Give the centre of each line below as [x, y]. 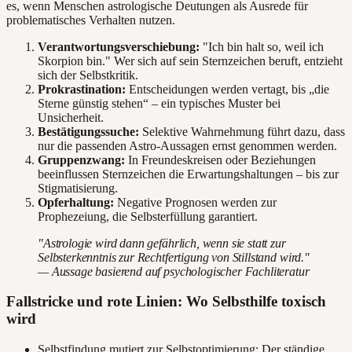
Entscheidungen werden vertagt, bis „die [227, 89]
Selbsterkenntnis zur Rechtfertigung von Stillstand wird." [174, 257]
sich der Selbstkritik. [88, 75]
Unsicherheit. [71, 117]
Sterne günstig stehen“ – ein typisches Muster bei [159, 103]
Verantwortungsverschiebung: [119, 46]
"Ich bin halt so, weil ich [262, 46]
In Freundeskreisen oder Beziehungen [220, 159]
